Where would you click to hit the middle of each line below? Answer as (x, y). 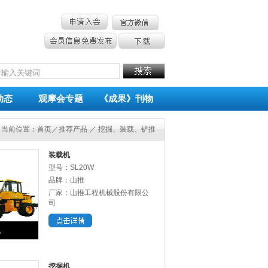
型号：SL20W (71, 167)
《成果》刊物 (126, 99)
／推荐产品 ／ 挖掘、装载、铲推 (103, 129)
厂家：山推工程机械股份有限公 (99, 193)
